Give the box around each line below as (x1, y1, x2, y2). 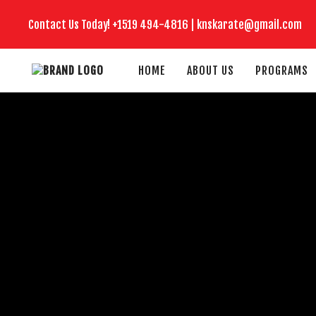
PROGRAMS (255, 63, 308, 78)
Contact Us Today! (28, 17, 112, 32)
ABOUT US (186, 63, 234, 78)
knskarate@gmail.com (197, 17, 302, 32)
